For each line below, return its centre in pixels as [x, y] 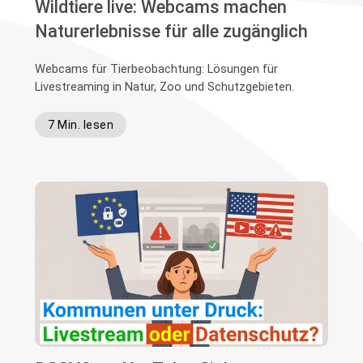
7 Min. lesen [81, 124]
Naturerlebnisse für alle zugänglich [172, 31]
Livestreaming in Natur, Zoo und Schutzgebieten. [165, 86]
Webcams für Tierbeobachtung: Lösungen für [157, 68]
